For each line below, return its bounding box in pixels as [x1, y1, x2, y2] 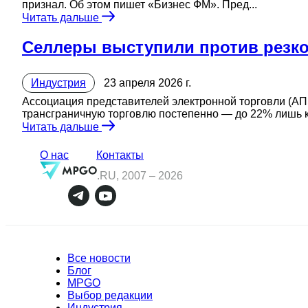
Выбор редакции [67, 289, 153, 301]
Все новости [67, 252, 131, 264]
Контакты [96, 148, 144, 161]
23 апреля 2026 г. [104, 76, 191, 89]
